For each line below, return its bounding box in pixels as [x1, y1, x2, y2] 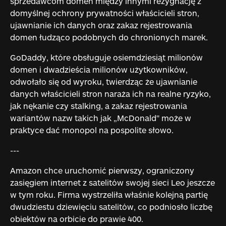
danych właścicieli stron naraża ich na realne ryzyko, [10, 88, 211, 98]
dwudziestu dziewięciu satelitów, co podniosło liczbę [10, 201, 212, 211]
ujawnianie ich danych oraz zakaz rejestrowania [10, 20, 192, 30]
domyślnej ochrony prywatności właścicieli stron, [10, 8, 199, 18]
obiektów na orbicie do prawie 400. [10, 213, 143, 223]
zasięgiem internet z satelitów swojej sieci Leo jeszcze [10, 177, 215, 187]
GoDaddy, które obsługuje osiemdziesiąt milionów [10, 52, 203, 62]
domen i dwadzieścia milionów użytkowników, [10, 64, 188, 74]
